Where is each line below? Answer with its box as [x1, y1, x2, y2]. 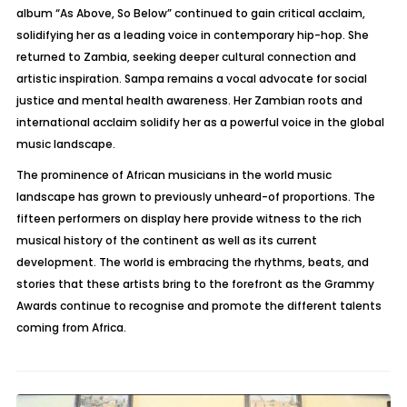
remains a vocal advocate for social [164, 71, 367, 86]
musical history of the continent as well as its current [15, 233, 317, 248]
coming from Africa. [15, 320, 126, 335]
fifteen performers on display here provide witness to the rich [15, 211, 362, 226]
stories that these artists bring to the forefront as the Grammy [15, 276, 374, 292]
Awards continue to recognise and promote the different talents [15, 298, 382, 313]
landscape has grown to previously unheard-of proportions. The [15, 189, 375, 204]
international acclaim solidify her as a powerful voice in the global [15, 114, 384, 130]
